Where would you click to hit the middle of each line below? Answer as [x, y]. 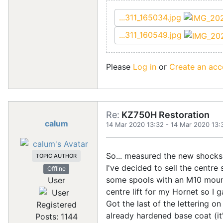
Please [119, 66]
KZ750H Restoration [165, 114]
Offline [56, 169]
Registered [56, 205]
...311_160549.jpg [152, 35]
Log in [145, 66]
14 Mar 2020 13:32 [135, 124]
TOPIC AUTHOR [56, 156]
